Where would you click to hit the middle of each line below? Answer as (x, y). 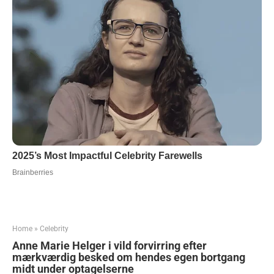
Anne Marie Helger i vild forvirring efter (109, 245)
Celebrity (54, 228)
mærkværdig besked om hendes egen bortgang (129, 257)
